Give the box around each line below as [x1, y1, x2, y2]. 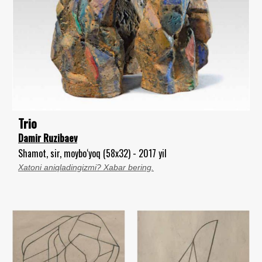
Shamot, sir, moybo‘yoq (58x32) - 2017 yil [18, 146, 167, 161]
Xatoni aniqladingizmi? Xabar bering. [18, 163, 154, 173]
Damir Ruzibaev [18, 131, 77, 146]
